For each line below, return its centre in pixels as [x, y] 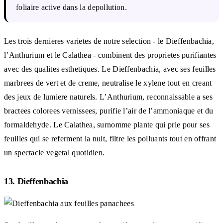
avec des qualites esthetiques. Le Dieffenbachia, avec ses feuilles [110, 69]
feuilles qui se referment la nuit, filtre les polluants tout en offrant [110, 138]
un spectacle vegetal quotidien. [55, 152]
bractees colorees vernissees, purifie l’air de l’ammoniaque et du [109, 111]
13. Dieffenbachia [36, 181]
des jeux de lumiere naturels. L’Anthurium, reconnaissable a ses [108, 97]
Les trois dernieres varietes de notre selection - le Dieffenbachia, [109, 41]
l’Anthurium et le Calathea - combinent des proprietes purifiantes [110, 55]
